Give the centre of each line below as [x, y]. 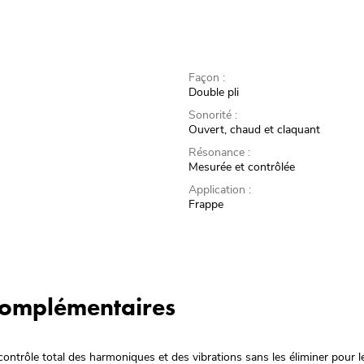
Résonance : [220, 153]
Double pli [214, 93]
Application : [220, 190]
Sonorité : [213, 115]
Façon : [207, 78]
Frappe [206, 205]
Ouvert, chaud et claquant [255, 130]
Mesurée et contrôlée [242, 167]
